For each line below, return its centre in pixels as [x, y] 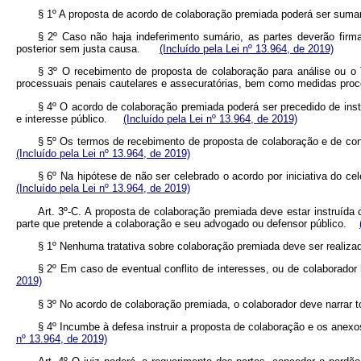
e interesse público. [70, 118]
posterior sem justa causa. [88, 49]
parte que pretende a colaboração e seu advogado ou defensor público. [188, 223]
